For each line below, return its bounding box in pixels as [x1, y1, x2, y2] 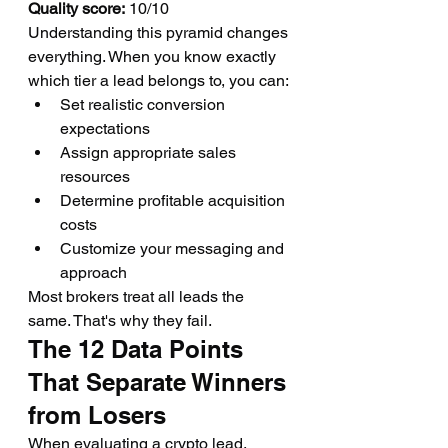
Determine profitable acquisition [60, 191, 289, 210]
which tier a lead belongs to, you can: [28, 71, 289, 90]
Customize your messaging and [60, 239, 288, 258]
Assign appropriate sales [60, 143, 240, 162]
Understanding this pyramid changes [28, 23, 292, 42]
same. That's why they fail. [28, 311, 212, 330]
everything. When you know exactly [28, 47, 280, 66]
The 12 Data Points [28, 335, 250, 363]
